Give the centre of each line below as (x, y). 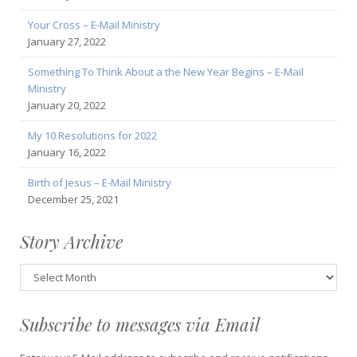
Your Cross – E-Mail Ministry (94, 24)
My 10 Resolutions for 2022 (92, 135)
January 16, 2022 (67, 152)
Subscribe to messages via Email (140, 324)
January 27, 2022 (67, 41)
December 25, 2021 (73, 199)
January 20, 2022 (67, 105)
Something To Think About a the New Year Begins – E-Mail (166, 71)
